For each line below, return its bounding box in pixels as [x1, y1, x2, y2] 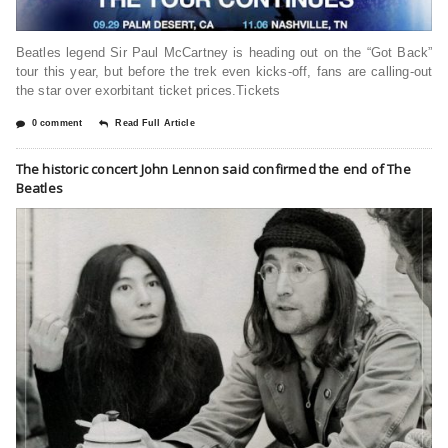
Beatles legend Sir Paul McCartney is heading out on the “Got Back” [15, 44, 433, 60]
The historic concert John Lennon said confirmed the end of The [15, 159, 411, 178]
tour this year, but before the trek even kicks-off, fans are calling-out [15, 63, 433, 79]
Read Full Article [115, 117, 195, 128]
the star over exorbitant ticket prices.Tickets [15, 82, 281, 98]
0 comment [31, 117, 83, 128]
